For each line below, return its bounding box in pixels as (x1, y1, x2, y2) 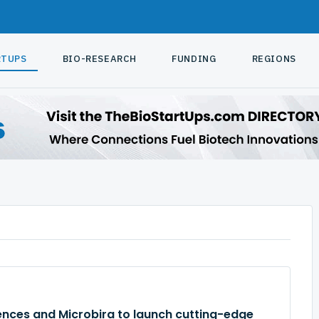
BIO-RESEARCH (62, 53, 137, 65)
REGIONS (251, 53, 297, 65)
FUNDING (172, 53, 216, 65)
